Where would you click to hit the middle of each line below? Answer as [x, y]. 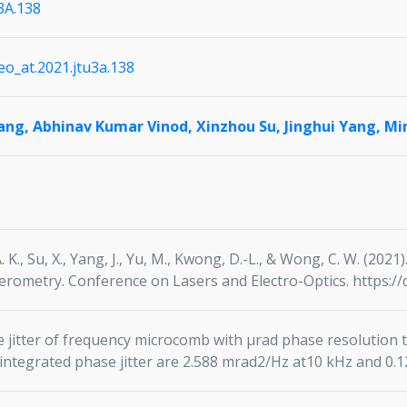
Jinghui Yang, [334, 127]
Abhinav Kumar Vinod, [114, 127]
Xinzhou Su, [240, 127]
